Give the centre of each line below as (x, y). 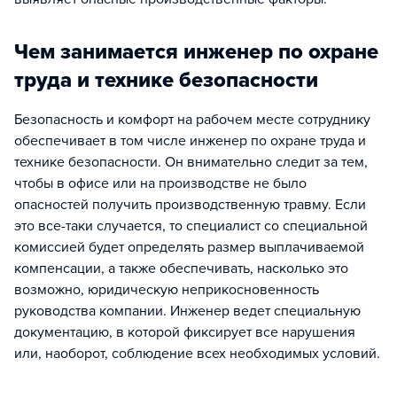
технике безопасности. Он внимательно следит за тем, (191, 162)
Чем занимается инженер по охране (196, 52)
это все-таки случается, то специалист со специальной (191, 226)
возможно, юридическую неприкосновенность (167, 290)
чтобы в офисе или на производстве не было (160, 183)
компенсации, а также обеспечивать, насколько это (181, 269)
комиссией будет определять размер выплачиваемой (189, 247)
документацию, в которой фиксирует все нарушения (185, 332)
